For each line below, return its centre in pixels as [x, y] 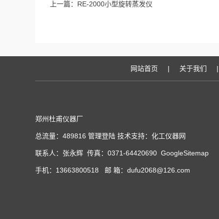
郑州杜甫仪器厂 [59, 119]
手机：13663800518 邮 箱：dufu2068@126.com [113, 170]
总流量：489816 [62, 136]
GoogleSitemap [185, 153]
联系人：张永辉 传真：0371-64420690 [98, 153]
